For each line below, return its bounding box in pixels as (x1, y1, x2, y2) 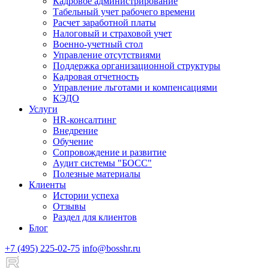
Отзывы (53, 201, 86, 211)
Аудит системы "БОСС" (53, 157, 152, 168)
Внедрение (53, 125, 98, 136)
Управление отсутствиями (53, 49, 161, 60)
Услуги (29, 103, 58, 114)
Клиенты (29, 179, 66, 190)
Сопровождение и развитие (53, 147, 166, 157)
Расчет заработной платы (53, 17, 156, 28)
